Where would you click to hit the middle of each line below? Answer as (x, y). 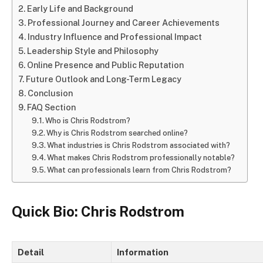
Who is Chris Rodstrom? (88, 120)
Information (143, 252)
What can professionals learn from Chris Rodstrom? (139, 170)
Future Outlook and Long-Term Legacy (103, 79)
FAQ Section (51, 107)
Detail (31, 252)
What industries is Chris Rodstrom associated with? (139, 145)
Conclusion (50, 93)
